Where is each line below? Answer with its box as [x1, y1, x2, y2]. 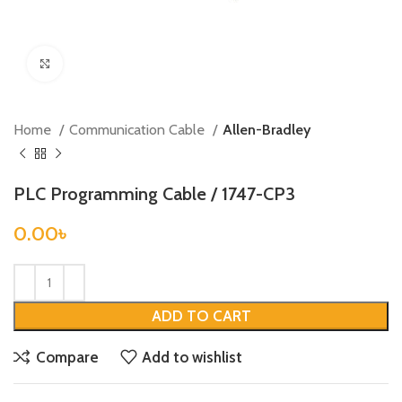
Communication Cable [69, 120, 208, 138]
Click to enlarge [63, 57, 143, 71]
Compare [35, 347, 99, 366]
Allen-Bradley [223, 120, 310, 138]
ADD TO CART [151, 307, 251, 325]
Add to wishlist [142, 347, 243, 366]
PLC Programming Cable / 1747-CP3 [13, 183, 295, 205]
